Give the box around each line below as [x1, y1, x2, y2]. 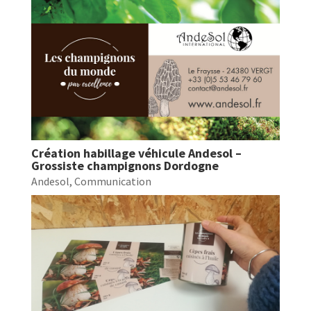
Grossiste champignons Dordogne [31, 157, 219, 174]
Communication [74, 174, 151, 188]
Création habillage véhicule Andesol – [31, 144, 242, 161]
